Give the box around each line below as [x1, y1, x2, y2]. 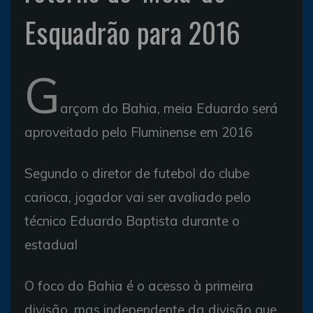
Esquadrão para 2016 [24, 11, 241, 53]
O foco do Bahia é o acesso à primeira [24, 277, 254, 294]
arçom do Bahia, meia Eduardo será [60, 100, 278, 117]
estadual [24, 236, 78, 253]
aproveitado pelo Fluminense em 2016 [24, 124, 252, 140]
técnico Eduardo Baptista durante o [24, 212, 240, 229]
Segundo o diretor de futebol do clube [24, 165, 249, 182]
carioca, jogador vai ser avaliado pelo [24, 189, 251, 205]
